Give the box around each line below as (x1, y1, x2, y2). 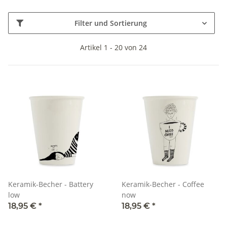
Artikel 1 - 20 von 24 (80, 43, 147, 53)
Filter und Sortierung (74, 18, 147, 28)
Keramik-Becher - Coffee (122, 179, 204, 190)
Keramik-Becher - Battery (8, 179, 93, 190)
